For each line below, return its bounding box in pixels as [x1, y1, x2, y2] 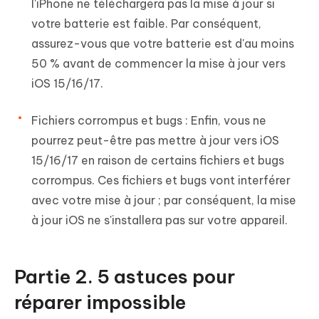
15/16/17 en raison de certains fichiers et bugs [31, 152, 284, 167]
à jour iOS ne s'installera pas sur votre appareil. [31, 212, 288, 227]
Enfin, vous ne [188, 113, 266, 127]
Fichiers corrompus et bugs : [31, 113, 188, 127]
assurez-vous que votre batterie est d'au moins [31, 36, 294, 51]
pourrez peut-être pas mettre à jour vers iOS [31, 132, 279, 147]
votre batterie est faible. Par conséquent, [31, 16, 261, 31]
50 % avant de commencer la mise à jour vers [31, 56, 286, 70]
